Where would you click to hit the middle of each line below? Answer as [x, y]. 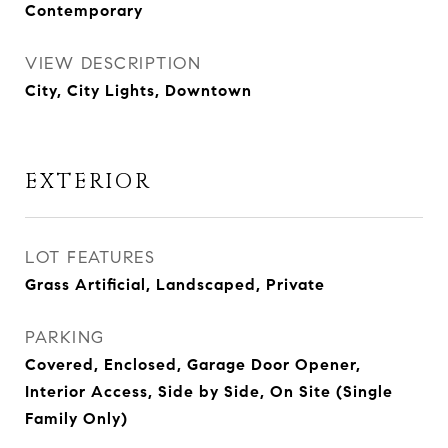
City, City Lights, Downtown [138, 91]
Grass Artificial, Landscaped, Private [175, 285]
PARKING [65, 338]
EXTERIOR [88, 182]
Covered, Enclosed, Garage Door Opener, [193, 365]
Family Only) [76, 419]
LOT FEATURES [90, 258]
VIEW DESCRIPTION [113, 64]
